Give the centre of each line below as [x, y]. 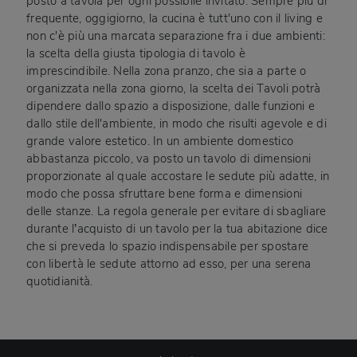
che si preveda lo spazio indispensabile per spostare [168, 247]
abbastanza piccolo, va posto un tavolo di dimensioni [169, 159]
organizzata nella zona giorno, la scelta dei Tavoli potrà [174, 89]
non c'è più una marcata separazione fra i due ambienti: [176, 36]
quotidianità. [60, 282]
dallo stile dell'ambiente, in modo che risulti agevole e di [177, 124]
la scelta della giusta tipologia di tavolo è [136, 54]
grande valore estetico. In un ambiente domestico [160, 141]
